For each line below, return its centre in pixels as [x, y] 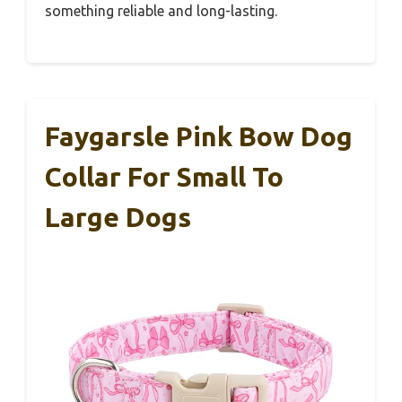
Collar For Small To [164, 177]
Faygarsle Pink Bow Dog [199, 137]
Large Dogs [118, 218]
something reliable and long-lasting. [161, 11]
